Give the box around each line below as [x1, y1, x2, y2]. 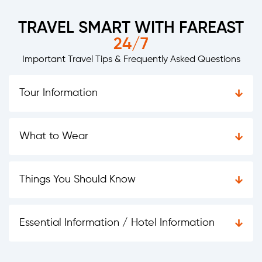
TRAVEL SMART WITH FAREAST [18, 19, 244, 36]
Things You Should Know [19, 174, 136, 185]
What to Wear [19, 131, 88, 142]
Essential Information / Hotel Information [19, 218, 215, 229]
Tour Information [19, 88, 98, 99]
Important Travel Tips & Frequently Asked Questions [22, 54, 240, 64]
